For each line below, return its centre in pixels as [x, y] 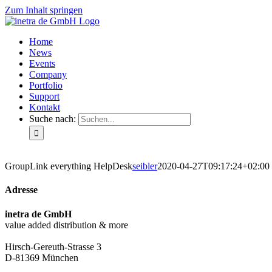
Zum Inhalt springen [44, 10]
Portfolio [46, 85]
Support [44, 96]
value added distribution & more [66, 225]
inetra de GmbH [38, 214]
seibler [145, 166]
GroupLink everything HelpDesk [69, 166]
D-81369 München [42, 257]
